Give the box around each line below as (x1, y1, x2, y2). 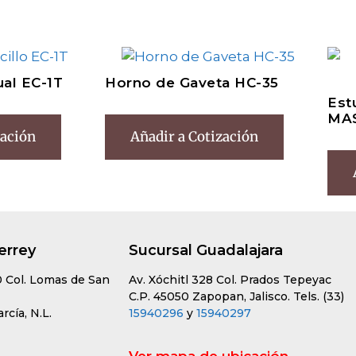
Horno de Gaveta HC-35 (105, 75, 279, 91)
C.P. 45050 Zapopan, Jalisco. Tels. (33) (129, 289, 344, 304)
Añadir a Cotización (130, 128, 258, 146)
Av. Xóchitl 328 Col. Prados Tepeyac (129, 273, 331, 288)
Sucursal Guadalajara (129, 242, 283, 260)
